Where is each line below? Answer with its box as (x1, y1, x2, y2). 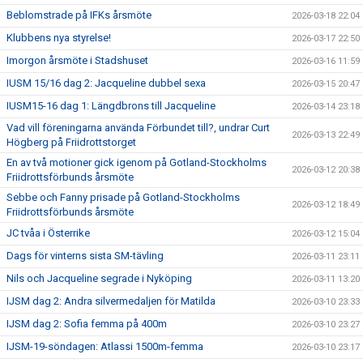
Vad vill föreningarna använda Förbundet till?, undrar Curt (6, 121, 270, 134)
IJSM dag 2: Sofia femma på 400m (6, 317, 167, 330)
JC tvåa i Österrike (6, 226, 90, 239)
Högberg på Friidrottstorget (6, 135, 136, 148)
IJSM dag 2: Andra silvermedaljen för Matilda (6, 294, 216, 307)
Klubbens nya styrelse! (6, 31, 111, 44)
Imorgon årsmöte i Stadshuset (6, 53, 148, 66)
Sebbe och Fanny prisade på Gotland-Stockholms (6, 190, 240, 203)
